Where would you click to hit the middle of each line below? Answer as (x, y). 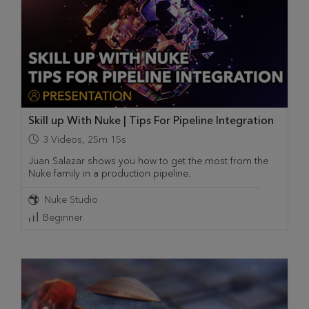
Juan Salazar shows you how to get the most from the (148, 161)
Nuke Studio (71, 200)
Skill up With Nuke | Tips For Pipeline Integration (151, 121)
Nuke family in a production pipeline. (110, 174)
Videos (67, 140)
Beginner (63, 218)
